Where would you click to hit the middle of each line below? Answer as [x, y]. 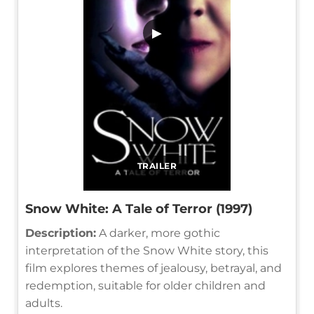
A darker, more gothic [158, 233]
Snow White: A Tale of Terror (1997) [139, 209]
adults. [44, 303]
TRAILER [157, 165]
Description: [61, 233]
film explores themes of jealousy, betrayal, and [153, 268]
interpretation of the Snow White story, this [147, 250]
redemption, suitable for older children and [145, 285]
